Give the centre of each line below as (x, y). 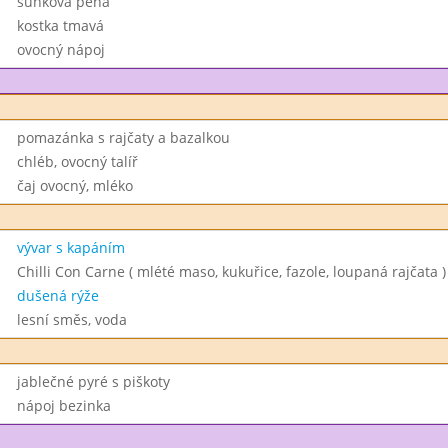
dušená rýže (57, 295)
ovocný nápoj (60, 49)
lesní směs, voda (71, 319)
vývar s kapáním (70, 247)
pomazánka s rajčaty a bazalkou (123, 137)
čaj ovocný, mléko (74, 185)
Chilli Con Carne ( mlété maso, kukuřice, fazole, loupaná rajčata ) (231, 271)
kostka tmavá (60, 25)
